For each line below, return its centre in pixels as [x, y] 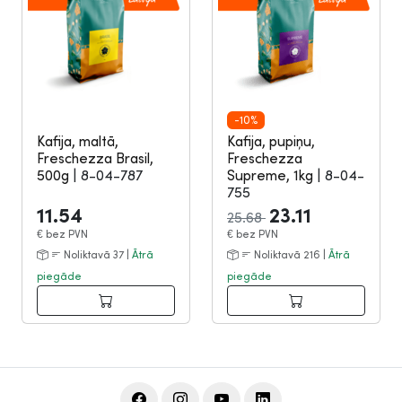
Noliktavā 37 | [96, 254]
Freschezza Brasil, [95, 158]
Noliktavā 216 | [290, 254]
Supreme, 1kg [272, 175]
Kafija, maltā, [78, 141]
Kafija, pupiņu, [271, 141]
